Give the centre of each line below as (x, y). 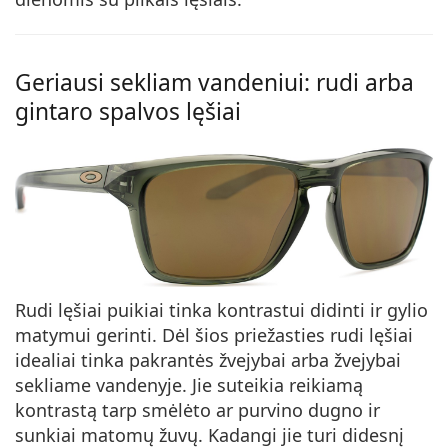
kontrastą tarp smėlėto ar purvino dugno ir (197, 410)
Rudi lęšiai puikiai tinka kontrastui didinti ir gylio (221, 310)
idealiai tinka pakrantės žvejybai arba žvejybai (208, 360)
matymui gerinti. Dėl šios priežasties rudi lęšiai (214, 335)
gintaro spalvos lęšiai (128, 111)
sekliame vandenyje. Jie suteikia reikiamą (189, 385)
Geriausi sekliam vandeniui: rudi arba (214, 82)
